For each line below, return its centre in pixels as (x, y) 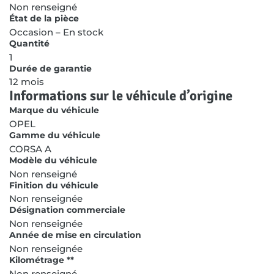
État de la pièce (44, 19)
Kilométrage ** (42, 260)
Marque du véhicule (54, 110)
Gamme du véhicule (55, 135)
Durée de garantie (50, 68)
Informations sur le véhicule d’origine (121, 96)
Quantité (29, 43)
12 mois (27, 82)
